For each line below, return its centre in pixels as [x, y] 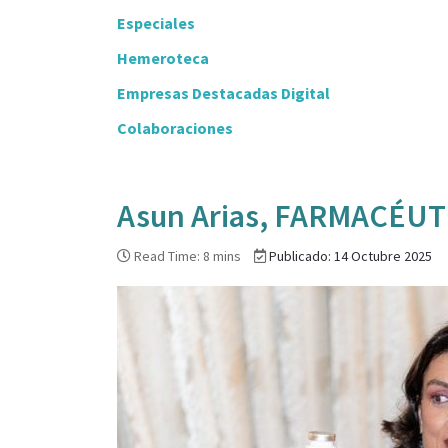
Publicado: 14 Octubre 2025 [350, 255]
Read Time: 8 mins [187, 255]
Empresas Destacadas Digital [223, 92]
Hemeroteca [163, 57]
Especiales [156, 22]
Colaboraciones [175, 127]
